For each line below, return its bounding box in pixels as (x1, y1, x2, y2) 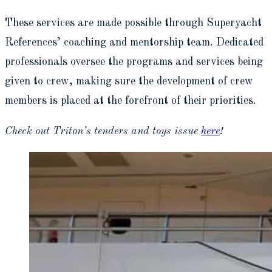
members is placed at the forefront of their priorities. (5, 95, 256, 107)
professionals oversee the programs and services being (5, 56, 263, 68)
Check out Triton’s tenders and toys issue (5, 126, 201, 137)
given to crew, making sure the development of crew (5, 76, 253, 87)
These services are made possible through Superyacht (5, 18, 262, 29)
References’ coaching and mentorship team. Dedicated (5, 37, 263, 49)
